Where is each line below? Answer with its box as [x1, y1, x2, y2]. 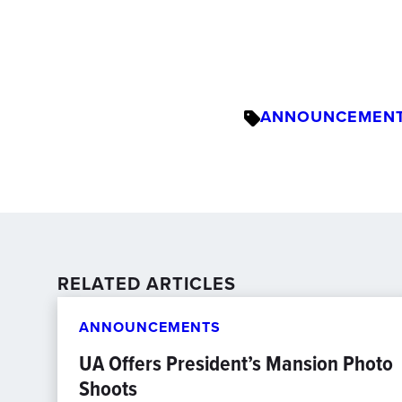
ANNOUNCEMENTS [79, 317, 221, 337]
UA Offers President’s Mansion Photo [79, 347, 393, 380]
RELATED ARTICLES [57, 270, 236, 297]
